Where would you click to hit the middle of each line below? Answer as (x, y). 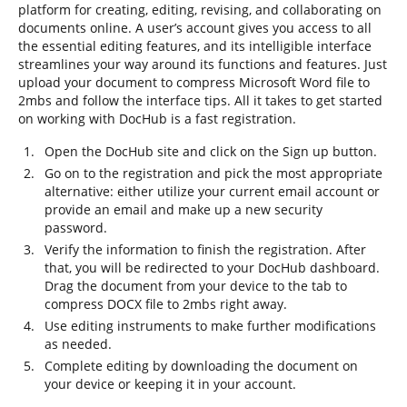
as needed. (78, 344)
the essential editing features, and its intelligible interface (195, 46)
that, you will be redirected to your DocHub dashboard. (212, 268)
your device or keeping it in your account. (170, 384)
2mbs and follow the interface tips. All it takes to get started (200, 100)
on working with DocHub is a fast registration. (157, 119)
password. (76, 228)
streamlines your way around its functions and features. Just (203, 64)
